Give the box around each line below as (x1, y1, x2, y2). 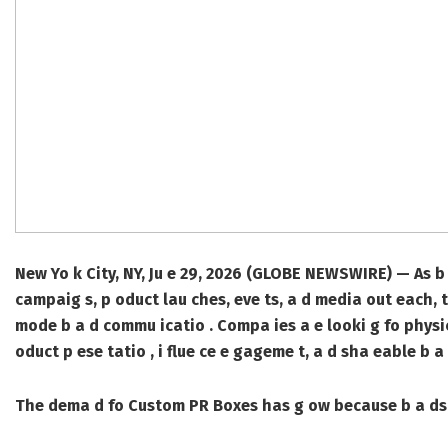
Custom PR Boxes (128, 396, 258, 416)
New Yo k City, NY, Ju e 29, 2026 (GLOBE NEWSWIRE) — (15, 264, 410, 284)
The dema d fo (15, 396, 128, 416)
